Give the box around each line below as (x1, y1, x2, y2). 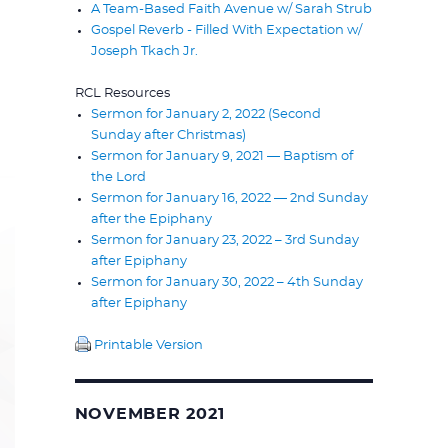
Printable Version (90, 338, 203, 352)
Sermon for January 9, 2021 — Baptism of (90, 149, 353, 163)
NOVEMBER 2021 (74, 405, 225, 422)
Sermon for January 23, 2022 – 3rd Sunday (90, 233, 359, 247)
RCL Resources (74, 86, 170, 100)
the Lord (90, 170, 146, 184)
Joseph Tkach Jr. (90, 44, 198, 58)
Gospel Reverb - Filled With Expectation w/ (90, 23, 362, 37)
